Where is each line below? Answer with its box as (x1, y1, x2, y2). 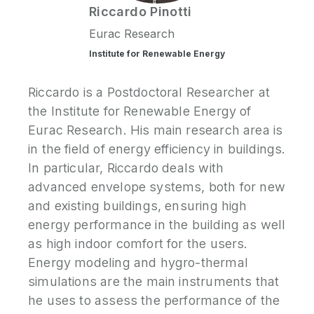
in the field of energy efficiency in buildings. (28, 142, 286, 156)
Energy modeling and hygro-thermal (28, 255, 248, 270)
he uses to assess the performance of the (28, 293, 280, 308)
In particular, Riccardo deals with (28, 161, 224, 175)
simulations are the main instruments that (28, 274, 280, 289)
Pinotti (150, 4, 192, 19)
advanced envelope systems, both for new (28, 179, 286, 194)
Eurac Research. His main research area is (28, 123, 283, 137)
